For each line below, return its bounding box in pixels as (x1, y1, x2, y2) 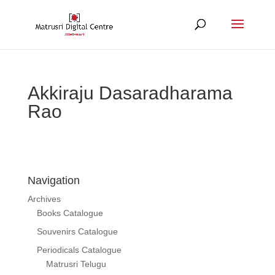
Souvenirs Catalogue (36, 227, 118, 236)
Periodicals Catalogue (36, 245, 122, 255)
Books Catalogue (36, 208, 103, 218)
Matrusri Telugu (45, 259, 106, 269)
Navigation (27, 174, 80, 187)
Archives (27, 194, 61, 204)
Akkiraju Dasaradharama (27, 83, 233, 103)
